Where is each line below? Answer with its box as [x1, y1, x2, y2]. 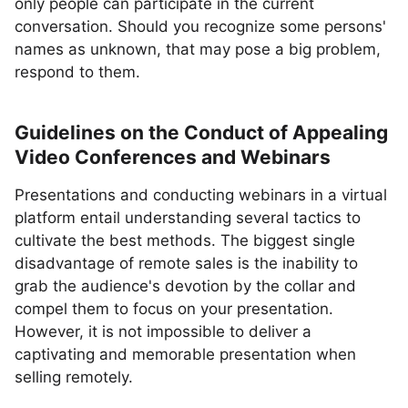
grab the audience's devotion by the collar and [15, 277, 356, 295]
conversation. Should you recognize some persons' [15, 17, 386, 36]
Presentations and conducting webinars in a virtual [15, 186, 387, 204]
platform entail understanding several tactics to [15, 209, 361, 227]
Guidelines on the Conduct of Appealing [15, 121, 388, 144]
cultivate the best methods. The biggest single [15, 231, 355, 250]
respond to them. [15, 63, 140, 81]
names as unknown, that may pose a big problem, [15, 40, 381, 58]
